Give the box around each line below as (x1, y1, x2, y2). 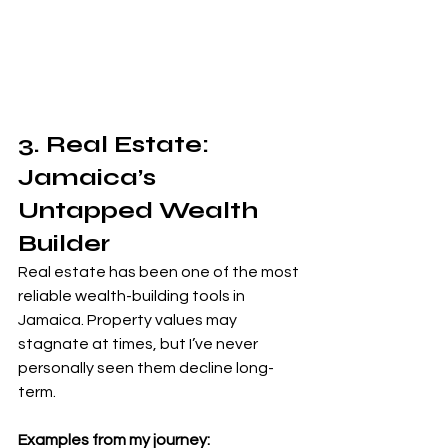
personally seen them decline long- (18, 360, 274, 376)
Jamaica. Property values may (18, 312, 240, 328)
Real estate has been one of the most (18, 264, 302, 280)
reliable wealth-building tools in (18, 288, 248, 304)
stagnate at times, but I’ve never (18, 336, 261, 352)
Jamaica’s (18, 163, 162, 192)
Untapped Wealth (18, 196, 264, 225)
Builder (18, 229, 110, 258)
